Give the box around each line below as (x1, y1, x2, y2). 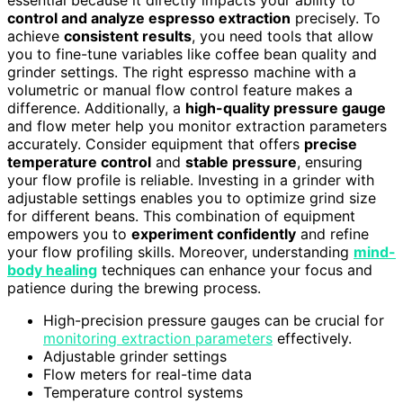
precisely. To (291, 9, 381, 28)
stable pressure (185, 153, 297, 172)
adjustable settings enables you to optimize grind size (7, 189, 376, 208)
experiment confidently (131, 225, 296, 244)
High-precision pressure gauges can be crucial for (43, 311, 384, 330)
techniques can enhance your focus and (97, 261, 372, 280)
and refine (296, 225, 369, 244)
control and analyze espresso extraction (7, 9, 291, 28)
